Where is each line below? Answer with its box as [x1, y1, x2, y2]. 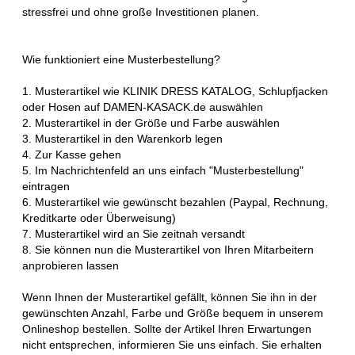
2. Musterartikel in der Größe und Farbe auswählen [22, 116, 280, 129]
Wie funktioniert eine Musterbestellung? [22, 52, 220, 66]
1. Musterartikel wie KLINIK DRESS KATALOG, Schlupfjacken [22, 84, 328, 97]
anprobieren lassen [22, 258, 119, 272]
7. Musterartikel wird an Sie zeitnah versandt [22, 227, 245, 240]
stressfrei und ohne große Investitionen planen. [22, 5, 259, 18]
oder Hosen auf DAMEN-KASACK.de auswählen [22, 100, 263, 113]
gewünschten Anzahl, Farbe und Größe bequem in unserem [22, 306, 323, 319]
